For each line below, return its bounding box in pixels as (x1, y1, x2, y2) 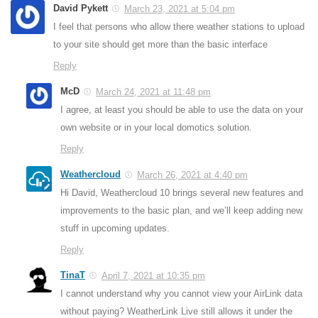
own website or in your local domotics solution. (60, 121, 252, 133)
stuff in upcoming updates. (60, 222, 170, 234)
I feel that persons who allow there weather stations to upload (53, 21, 305, 33)
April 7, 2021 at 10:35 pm (102, 270, 205, 281)
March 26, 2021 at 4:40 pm (137, 169, 248, 180)
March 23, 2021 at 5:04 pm (124, 4, 235, 15)
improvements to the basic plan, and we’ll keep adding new (60, 204, 302, 216)
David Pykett (53, 3, 108, 14)
